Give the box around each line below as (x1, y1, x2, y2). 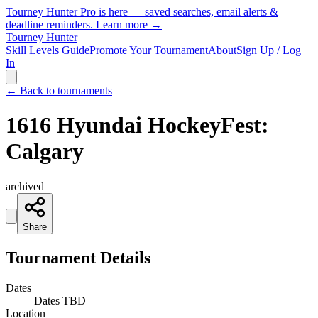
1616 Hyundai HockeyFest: (6, 112, 269, 138)
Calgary (6, 138, 84, 165)
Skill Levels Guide (6, 44, 89, 56)
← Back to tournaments (6, 84, 112, 97)
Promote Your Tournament (89, 44, 208, 56)
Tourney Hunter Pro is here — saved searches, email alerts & (6, 6, 278, 18)
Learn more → (96, 18, 162, 31)
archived (6, 180, 44, 192)
